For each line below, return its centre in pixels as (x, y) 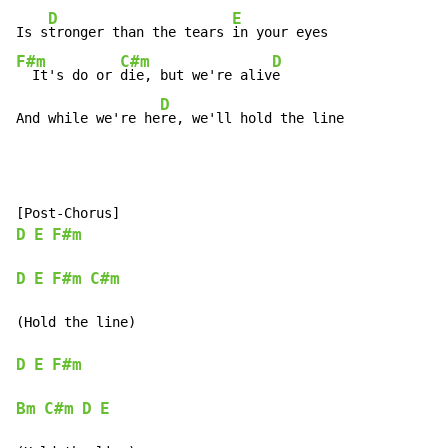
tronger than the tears (140, 32)
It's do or (68, 75)
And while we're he (88, 118)
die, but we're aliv (196, 75)
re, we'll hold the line (252, 118)
